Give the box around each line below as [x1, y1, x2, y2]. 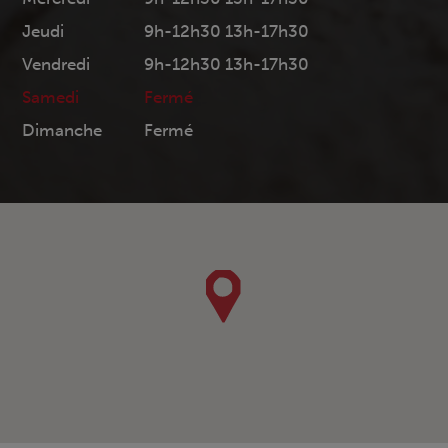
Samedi [22, 86, 79, 108]
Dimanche [22, 119, 102, 141]
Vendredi [22, 53, 90, 75]
